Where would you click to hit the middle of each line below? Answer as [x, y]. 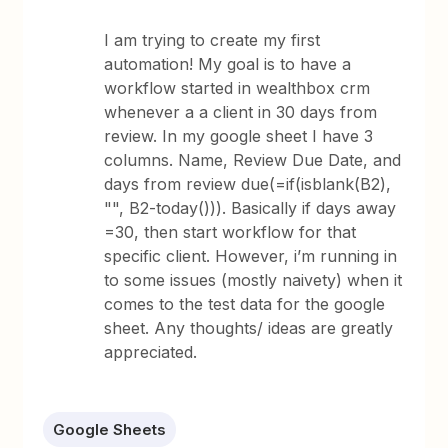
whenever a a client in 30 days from [241, 112]
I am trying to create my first [212, 40]
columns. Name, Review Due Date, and [253, 160]
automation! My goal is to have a [228, 64]
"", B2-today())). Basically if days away [250, 208]
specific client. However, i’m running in [251, 256]
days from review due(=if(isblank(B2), [248, 184]
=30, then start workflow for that [230, 232]
